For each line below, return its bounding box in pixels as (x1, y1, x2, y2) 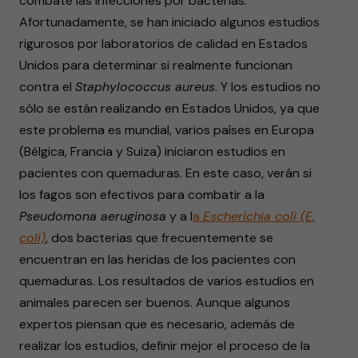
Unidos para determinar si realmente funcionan (19, 57, 292, 74)
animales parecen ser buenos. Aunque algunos (19, 294, 290, 311)
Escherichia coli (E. (203, 208, 315, 225)
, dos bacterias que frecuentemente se (46, 229, 273, 246)
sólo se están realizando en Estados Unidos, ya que (19, 100, 320, 117)
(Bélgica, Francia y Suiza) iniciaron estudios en (19, 143, 285, 160)
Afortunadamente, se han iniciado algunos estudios (19, 14, 320, 30)
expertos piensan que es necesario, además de (19, 316, 295, 332)
